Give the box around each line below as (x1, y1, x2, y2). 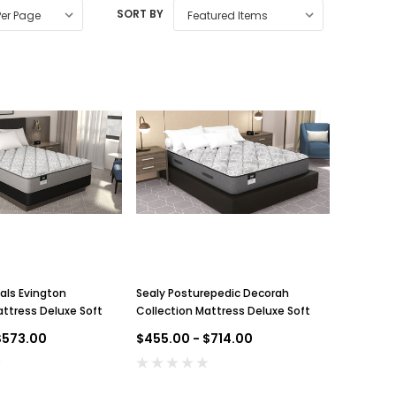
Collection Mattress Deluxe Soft (135, 303, 310, 319)
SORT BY (116, 6, 164, 22)
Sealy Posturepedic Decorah (135, 286, 289, 301)
